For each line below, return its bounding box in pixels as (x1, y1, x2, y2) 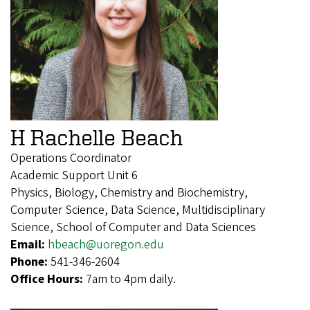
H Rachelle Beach (10, 125, 183, 149)
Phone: (10, 253, 51, 271)
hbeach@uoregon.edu (48, 235, 164, 253)
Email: (10, 235, 48, 253)
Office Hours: (10, 270, 86, 288)
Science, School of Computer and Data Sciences (10, 218, 256, 236)
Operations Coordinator (10, 149, 131, 167)
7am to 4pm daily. (86, 270, 176, 288)
